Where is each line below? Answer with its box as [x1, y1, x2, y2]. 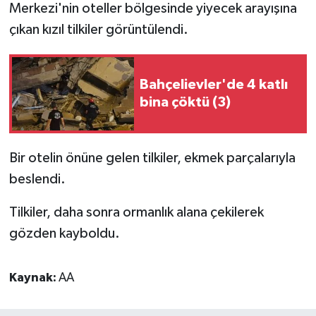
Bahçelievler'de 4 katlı [140, 77, 288, 92]
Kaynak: [8, 271, 59, 284]
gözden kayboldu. [8, 226, 120, 241]
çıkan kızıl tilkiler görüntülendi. [8, 22, 188, 37]
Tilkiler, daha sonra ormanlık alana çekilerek [8, 205, 264, 219]
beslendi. [8, 171, 66, 186]
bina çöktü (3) [140, 95, 231, 109]
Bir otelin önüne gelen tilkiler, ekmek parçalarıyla [8, 150, 296, 165]
